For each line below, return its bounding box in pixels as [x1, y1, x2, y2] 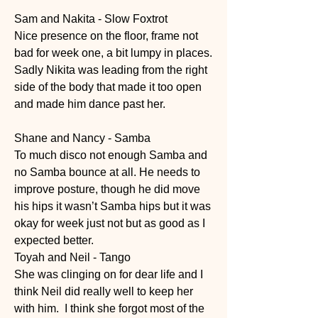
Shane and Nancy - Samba [14, 132, 153, 145]
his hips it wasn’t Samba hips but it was [14, 200, 211, 213]
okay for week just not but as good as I [14, 217, 205, 230]
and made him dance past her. [14, 98, 171, 111]
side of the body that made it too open [14, 81, 202, 94]
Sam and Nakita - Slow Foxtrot [14, 13, 170, 26]
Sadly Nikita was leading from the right [14, 64, 207, 77]
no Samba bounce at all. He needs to [14, 166, 200, 179]
